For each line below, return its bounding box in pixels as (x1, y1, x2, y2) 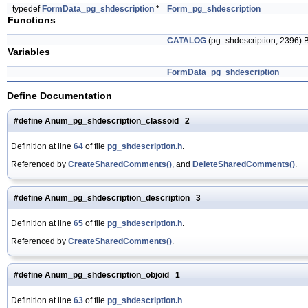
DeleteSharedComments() (192, 159, 295, 169)
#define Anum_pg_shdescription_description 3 (14, 192, 201, 203)
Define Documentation (7, 89, 112, 101)
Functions (8, 14, 56, 26)
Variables (8, 46, 50, 58)
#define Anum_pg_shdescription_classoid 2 (14, 115, 190, 126)
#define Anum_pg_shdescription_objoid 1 (14, 269, 180, 280)
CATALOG (167, 36, 206, 46)
